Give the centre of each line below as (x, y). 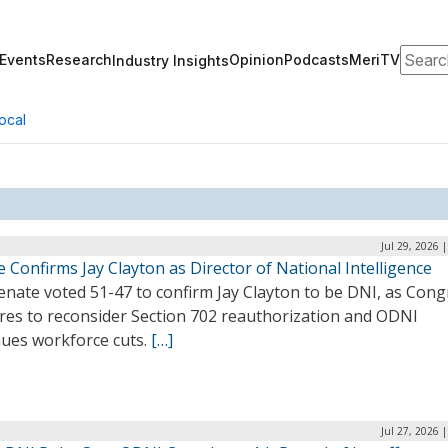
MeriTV (374, 59)
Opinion (256, 59)
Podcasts (316, 59)
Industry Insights (170, 60)
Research (79, 59)
